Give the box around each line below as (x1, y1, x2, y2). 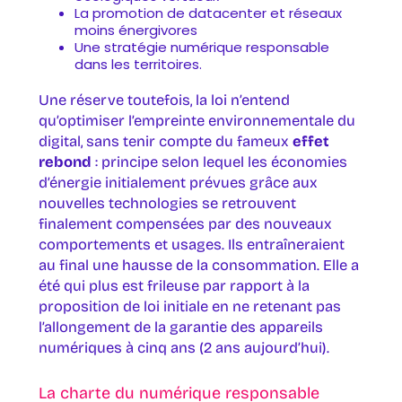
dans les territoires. (74, 54, 202, 74)
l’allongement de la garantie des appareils (38, 318, 323, 336)
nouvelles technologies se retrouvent (38, 194, 296, 212)
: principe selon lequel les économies (91, 153, 347, 170)
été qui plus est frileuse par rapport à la (38, 276, 310, 294)
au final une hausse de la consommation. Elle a (38, 256, 359, 274)
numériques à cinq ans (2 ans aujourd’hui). (38, 338, 329, 356)
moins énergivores (74, 20, 197, 39)
